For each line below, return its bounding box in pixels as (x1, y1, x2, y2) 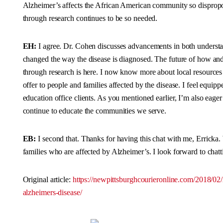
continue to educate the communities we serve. (22, 107, 167, 115)
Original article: (22, 175, 73, 184)
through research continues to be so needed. (22, 14, 158, 22)
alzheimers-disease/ (22, 188, 82, 197)
